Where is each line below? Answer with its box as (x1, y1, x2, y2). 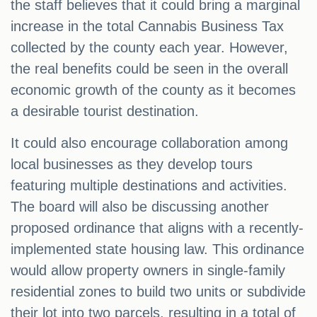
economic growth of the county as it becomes (11, 82, 296, 98)
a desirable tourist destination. (11, 103, 199, 120)
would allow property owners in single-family (11, 263, 285, 279)
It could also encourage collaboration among (11, 135, 288, 151)
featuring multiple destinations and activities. (11, 178, 287, 194)
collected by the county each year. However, (11, 40, 288, 56)
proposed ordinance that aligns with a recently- (11, 220, 304, 236)
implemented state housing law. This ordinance (11, 241, 304, 258)
